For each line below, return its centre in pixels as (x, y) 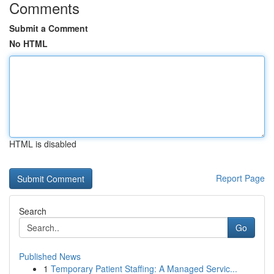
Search (33, 211)
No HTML (28, 43)
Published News (50, 256)
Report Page (240, 178)
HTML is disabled (43, 144)
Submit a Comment (49, 28)
